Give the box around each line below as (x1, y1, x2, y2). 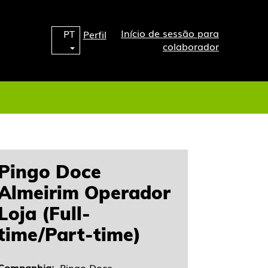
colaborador (163, 39, 219, 53)
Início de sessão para (121, 26, 219, 40)
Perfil (83, 27, 106, 41)
